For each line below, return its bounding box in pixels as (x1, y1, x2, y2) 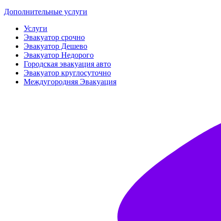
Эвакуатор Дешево (24, 42, 87, 50)
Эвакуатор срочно (24, 33, 85, 41)
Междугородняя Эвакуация (24, 77, 116, 86)
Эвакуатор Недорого (24, 51, 94, 59)
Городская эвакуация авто (24, 60, 111, 68)
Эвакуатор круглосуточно (24, 69, 111, 77)
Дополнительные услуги (4, 7, 87, 16)
